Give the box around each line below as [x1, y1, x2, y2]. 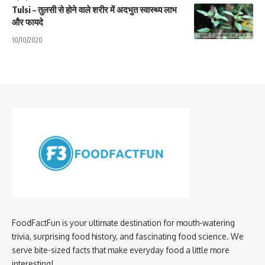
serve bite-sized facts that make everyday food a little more [12, 244, 230, 255]
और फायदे [12, 16, 43, 27]
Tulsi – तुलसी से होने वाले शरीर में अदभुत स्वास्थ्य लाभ [12, 4, 177, 15]
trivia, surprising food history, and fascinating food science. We [12, 231, 244, 241]
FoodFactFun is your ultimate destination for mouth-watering [12, 217, 235, 228]
